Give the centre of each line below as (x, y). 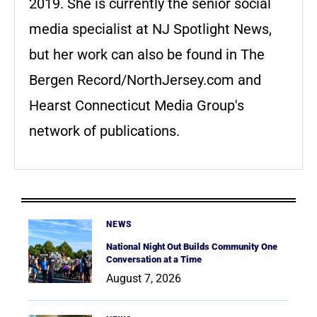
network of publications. (104, 131)
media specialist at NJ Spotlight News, (150, 29)
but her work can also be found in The (147, 55)
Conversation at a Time (154, 260)
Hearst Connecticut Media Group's (137, 106)
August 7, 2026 (144, 279)
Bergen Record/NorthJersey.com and (145, 80)
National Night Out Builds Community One (192, 247)
